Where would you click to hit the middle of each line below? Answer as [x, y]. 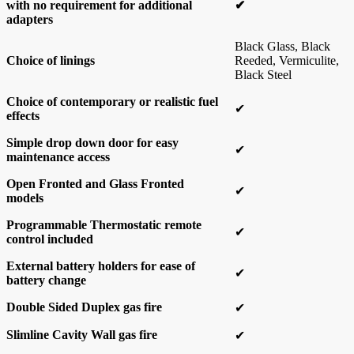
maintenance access [58, 157]
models [25, 198]
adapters [30, 19]
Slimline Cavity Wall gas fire [82, 335]
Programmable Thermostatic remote [104, 225]
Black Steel [263, 75]
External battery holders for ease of [101, 266]
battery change [46, 280]
